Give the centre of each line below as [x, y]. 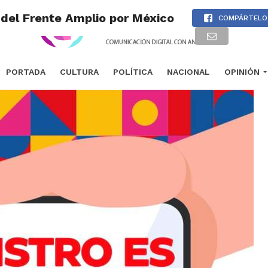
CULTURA [79, 72]
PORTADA [25, 72]
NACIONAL [188, 72]
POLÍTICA [133, 72]
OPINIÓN [242, 72]
